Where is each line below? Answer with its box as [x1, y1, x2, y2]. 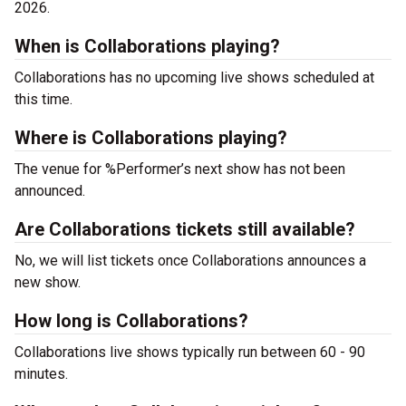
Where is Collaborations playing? [14, 127, 287, 149]
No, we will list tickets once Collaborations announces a [14, 252, 366, 269]
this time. [14, 91, 72, 108]
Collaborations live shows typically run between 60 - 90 [14, 343, 365, 361]
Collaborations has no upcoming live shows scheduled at [14, 69, 374, 86]
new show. [14, 274, 81, 291]
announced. [14, 182, 85, 199]
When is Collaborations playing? [14, 35, 280, 57]
